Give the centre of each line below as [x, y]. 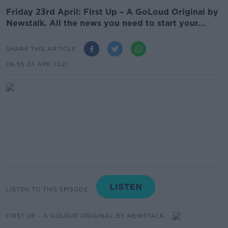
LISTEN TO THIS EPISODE [47, 189]
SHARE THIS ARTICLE [41, 49]
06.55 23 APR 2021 [37, 64]
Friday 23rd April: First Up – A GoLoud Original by [112, 12]
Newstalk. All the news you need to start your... [106, 23]
